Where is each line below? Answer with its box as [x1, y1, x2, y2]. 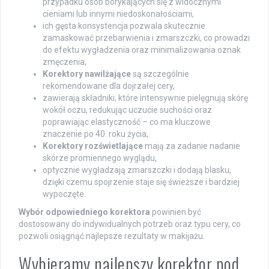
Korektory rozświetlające [43, 141, 143, 151]
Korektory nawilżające [43, 68, 131, 79]
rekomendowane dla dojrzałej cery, [43, 80, 175, 91]
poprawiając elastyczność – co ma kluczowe [43, 116, 211, 127]
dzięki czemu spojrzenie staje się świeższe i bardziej [43, 177, 240, 187]
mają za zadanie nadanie [143, 141, 240, 151]
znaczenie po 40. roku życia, [43, 128, 148, 139]
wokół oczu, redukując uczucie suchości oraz [43, 104, 212, 115]
